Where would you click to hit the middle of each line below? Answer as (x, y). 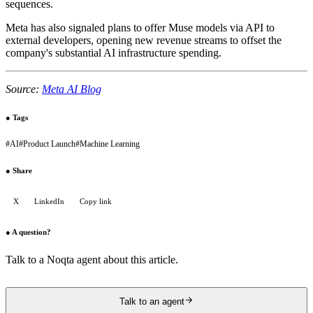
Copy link (96, 202)
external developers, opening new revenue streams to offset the (144, 40)
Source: (24, 89)
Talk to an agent (152, 302)
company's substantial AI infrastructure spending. (114, 52)
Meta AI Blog (72, 89)
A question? (31, 232)
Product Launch (49, 144)
